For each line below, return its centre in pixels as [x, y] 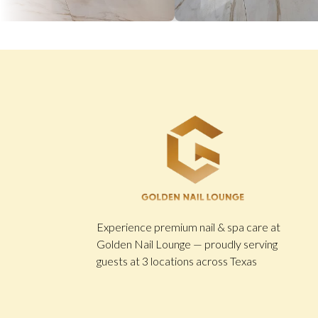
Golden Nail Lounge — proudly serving [187, 244]
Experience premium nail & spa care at [188, 227]
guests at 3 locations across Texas [176, 261]
